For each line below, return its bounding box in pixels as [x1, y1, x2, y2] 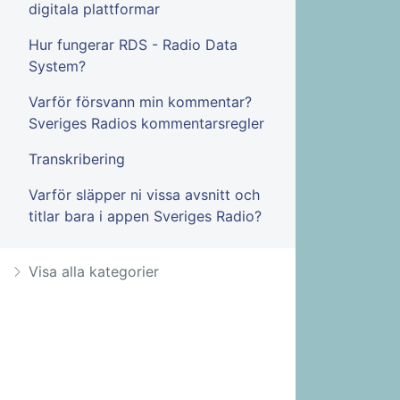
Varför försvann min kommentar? [29, 93, 252, 112]
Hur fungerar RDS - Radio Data [29, 36, 237, 54]
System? [29, 57, 86, 76]
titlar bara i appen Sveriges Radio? [29, 207, 262, 226]
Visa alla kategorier [29, 262, 159, 281]
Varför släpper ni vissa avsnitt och [29, 186, 260, 204]
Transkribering [29, 150, 125, 169]
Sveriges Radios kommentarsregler [29, 114, 264, 133]
